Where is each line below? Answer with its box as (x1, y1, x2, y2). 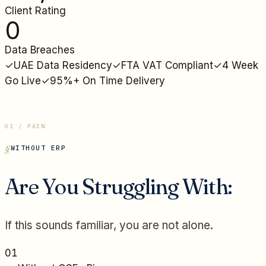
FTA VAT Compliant (121, 59, 213, 71)
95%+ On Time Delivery (50, 74, 165, 87)
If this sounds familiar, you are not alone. (5, 218, 213, 232)
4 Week (222, 59, 258, 71)
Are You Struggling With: (5, 172, 233, 200)
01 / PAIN (5, 122, 46, 130)
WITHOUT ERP (10, 143, 66, 152)
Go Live (5, 74, 41, 87)
